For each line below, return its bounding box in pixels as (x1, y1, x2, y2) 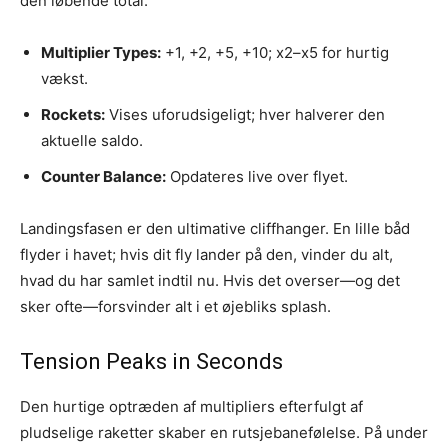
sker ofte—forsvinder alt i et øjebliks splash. (20, 296, 331, 316)
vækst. (41, 68, 88, 88)
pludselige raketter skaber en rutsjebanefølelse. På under (20, 422, 428, 442)
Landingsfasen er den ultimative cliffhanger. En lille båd (20, 218, 410, 238)
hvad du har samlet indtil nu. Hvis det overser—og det (20, 270, 400, 290)
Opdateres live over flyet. (166, 166, 348, 186)
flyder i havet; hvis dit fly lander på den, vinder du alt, (20, 244, 393, 264)
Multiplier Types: (41, 42, 161, 62)
